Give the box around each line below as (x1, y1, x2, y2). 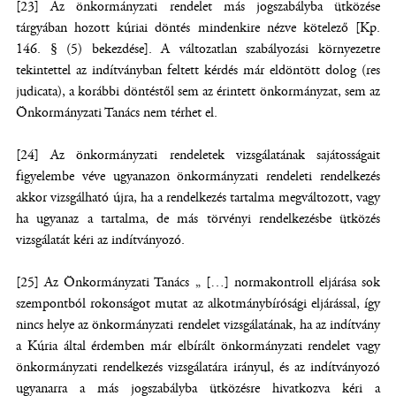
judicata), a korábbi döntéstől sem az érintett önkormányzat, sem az (16, 82, 380, 101)
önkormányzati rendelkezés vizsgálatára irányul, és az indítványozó (16, 358, 380, 377)
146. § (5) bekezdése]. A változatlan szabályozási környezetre (16, 40, 380, 58)
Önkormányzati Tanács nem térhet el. (16, 103, 217, 122)
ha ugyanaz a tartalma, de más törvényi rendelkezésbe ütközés (16, 209, 380, 228)
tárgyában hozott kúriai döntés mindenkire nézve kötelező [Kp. (16, 19, 380, 37)
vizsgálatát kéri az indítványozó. (16, 231, 185, 249)
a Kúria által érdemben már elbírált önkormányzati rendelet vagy (16, 337, 380, 355)
